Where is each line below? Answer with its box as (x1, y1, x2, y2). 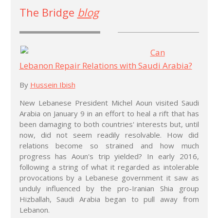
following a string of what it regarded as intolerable (19, 162, 199, 172)
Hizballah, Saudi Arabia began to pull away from (19, 194, 199, 204)
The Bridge (19, 4, 77, 19)
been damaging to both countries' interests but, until (19, 119, 199, 129)
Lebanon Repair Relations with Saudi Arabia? (19, 59, 192, 71)
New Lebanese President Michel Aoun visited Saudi (19, 97, 199, 108)
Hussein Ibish (30, 79, 75, 90)
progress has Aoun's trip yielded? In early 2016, (19, 151, 199, 161)
